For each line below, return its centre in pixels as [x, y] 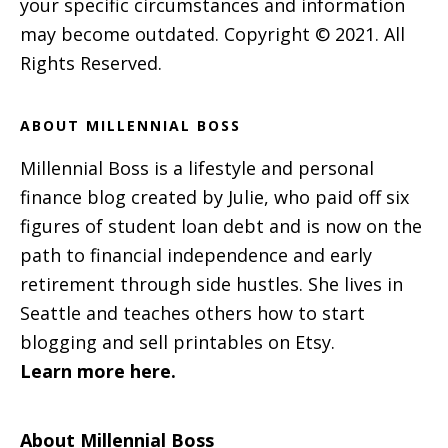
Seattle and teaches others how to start [192, 312]
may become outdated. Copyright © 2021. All [212, 33]
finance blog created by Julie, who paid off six [214, 196]
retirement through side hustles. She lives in [211, 283]
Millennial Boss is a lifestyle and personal [197, 167]
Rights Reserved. [91, 62]
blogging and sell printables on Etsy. [177, 341]
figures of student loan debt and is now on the [221, 225]
